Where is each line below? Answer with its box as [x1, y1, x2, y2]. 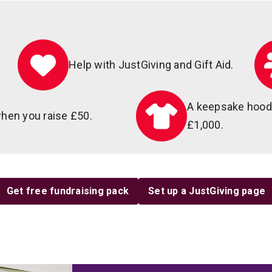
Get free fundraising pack [6, 185, 129, 197]
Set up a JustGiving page [148, 185, 266, 197]
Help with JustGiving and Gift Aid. [69, 58, 234, 71]
